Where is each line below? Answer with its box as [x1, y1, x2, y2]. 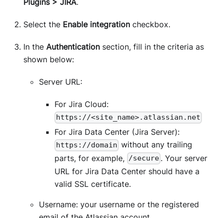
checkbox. [130, 19, 170, 30]
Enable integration [63, 19, 130, 30]
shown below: [23, 54, 74, 65]
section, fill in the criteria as [100, 42, 204, 52]
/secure [128, 154, 160, 163]
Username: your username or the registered [39, 199, 199, 209]
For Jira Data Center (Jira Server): [54, 127, 180, 137]
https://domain [56, 141, 118, 150]
